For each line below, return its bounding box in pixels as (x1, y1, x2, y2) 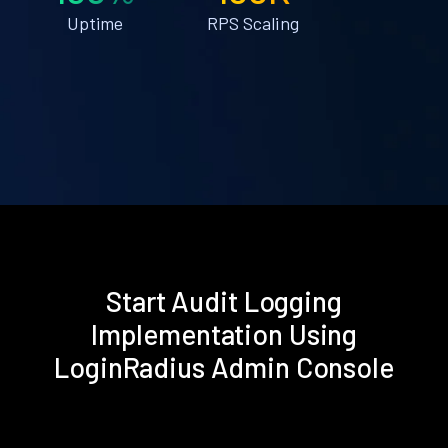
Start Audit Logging (106, 283, 342, 318)
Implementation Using (90, 316, 358, 351)
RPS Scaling (206, 11, 299, 34)
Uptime (66, 11, 124, 34)
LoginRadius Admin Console (54, 349, 394, 384)
